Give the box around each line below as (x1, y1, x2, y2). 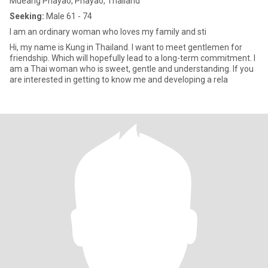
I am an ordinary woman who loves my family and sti (10, 27, 206, 36)
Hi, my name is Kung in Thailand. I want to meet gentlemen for (10, 42, 242, 52)
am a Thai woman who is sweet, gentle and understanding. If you (10, 64, 254, 74)
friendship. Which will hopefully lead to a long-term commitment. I (10, 53, 255, 63)
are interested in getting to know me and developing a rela (10, 75, 228, 84)
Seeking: (10, 11, 44, 21)
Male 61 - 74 (44, 11, 92, 21)
